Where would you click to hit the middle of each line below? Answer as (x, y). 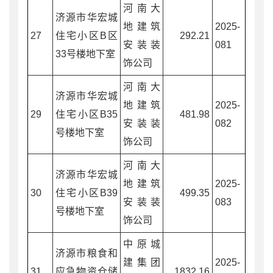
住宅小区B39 (87, 193)
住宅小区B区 (87, 35)
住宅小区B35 (87, 114)
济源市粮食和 (87, 253)
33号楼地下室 (85, 54)
